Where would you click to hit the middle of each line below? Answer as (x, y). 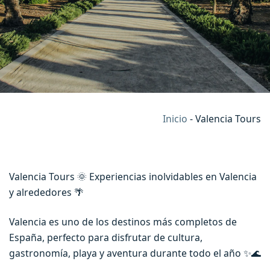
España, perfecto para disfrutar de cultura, (106, 237)
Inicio (175, 119)
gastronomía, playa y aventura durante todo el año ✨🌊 (135, 253)
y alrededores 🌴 (46, 193)
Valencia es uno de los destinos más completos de (123, 221)
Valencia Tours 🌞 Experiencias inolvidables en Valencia (133, 177)
